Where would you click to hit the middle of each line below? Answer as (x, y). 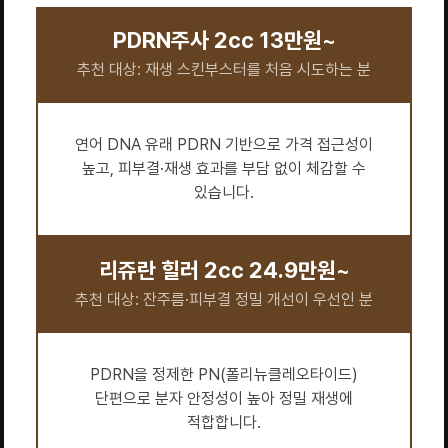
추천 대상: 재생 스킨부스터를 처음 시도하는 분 (224, 69)
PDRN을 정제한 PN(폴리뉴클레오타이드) (224, 374)
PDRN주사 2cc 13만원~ (224, 40)
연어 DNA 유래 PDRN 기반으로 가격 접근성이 (224, 144)
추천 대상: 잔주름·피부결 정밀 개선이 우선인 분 (224, 299)
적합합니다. (224, 422)
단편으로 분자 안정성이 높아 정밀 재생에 (224, 398)
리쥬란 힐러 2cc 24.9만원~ (224, 270)
